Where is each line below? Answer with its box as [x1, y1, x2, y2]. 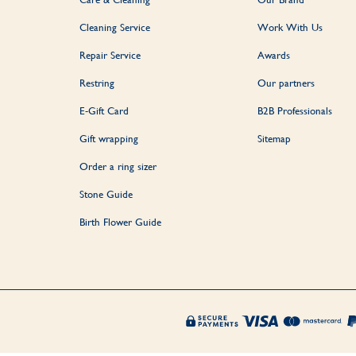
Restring [79, 76, 115, 89]
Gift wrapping [79, 132, 139, 145]
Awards [257, 48, 290, 61]
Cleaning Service [79, 21, 151, 33]
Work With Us [257, 21, 323, 33]
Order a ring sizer [79, 160, 157, 172]
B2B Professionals [257, 104, 332, 117]
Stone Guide [79, 188, 133, 200]
